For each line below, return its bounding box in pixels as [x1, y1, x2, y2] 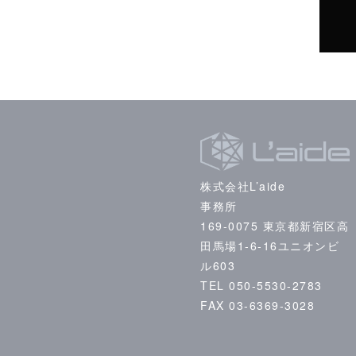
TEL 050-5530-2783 [200, 277, 323, 293]
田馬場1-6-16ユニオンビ [200, 237, 340, 253]
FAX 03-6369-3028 [200, 296, 315, 313]
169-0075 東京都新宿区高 [200, 217, 350, 234]
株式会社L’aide [200, 177, 286, 194]
